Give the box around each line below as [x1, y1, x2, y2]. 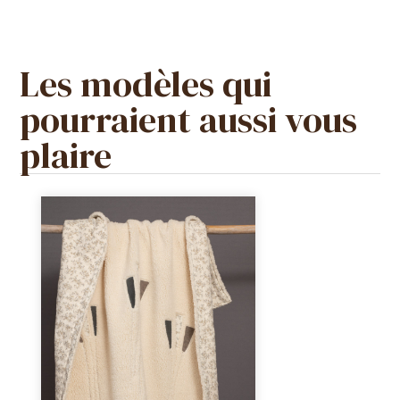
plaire [20, 131, 112, 180]
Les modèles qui [20, 60, 272, 109]
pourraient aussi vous [20, 96, 358, 145]
